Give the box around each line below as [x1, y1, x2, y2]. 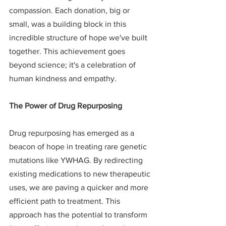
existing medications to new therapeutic [9, 169, 152, 179]
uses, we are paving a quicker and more [9, 183, 150, 192]
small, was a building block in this [9, 20, 128, 29]
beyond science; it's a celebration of [9, 61, 138, 70]
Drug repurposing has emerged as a [9, 129, 136, 138]
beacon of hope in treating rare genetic [9, 142, 149, 151]
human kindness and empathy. [9, 74, 117, 83]
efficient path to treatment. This [9, 197, 122, 206]
